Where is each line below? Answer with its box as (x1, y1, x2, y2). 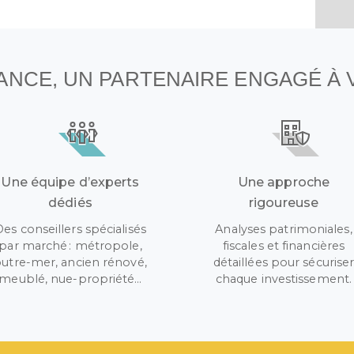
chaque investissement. (215, 272, 352, 286)
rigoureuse (249, 195, 318, 210)
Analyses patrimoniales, (215, 222, 352, 236)
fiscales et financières (222, 239, 345, 253)
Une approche (237, 175, 330, 190)
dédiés (48, 195, 92, 210)
